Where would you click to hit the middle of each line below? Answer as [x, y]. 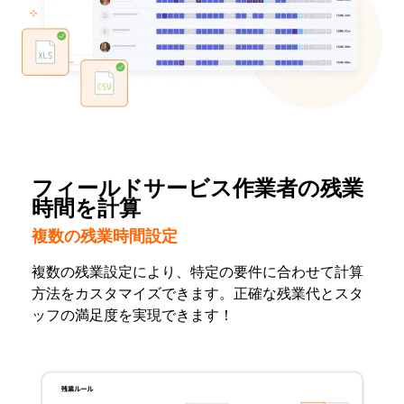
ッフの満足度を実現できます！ [133, 315]
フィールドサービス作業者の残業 [197, 189]
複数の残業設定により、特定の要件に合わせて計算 [197, 272]
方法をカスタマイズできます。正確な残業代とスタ [197, 294]
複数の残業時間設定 [105, 236]
